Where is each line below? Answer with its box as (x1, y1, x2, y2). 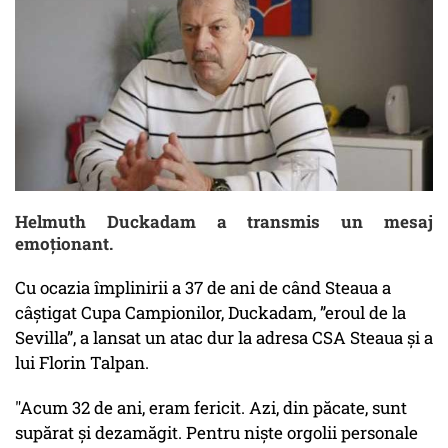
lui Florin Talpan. (15, 351, 149, 375)
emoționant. (15, 232, 113, 256)
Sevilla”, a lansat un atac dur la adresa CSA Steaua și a (15, 326, 433, 350)
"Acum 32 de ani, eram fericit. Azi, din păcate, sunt (15, 396, 407, 420)
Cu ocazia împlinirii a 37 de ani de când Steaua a (15, 276, 391, 300)
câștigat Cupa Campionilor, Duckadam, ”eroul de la (15, 301, 406, 325)
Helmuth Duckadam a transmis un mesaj (15, 210, 433, 234)
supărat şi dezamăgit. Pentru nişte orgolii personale (15, 421, 418, 445)
